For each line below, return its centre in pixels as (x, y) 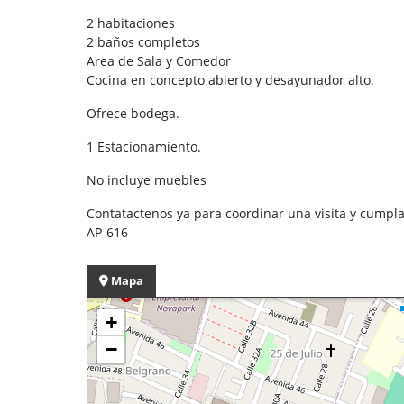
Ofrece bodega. (133, 113)
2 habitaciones (131, 23)
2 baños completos (143, 41)
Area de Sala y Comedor (159, 60)
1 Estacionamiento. (144, 146)
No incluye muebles (147, 179)
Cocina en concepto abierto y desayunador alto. (232, 79)
